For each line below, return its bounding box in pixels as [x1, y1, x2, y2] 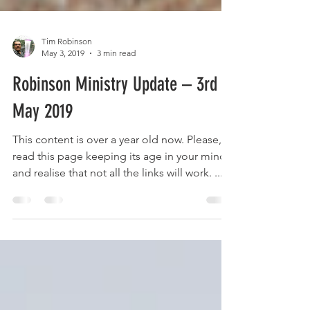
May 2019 [12, 136, 73, 158]
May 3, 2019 [42, 84, 84, 94]
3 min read [97, 84, 136, 94]
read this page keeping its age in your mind [12, 185, 226, 199]
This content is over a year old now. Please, [12, 169, 221, 182]
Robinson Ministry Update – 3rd [12, 109, 217, 131]
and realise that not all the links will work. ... [12, 202, 223, 215]
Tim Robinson [42, 72, 92, 82]
